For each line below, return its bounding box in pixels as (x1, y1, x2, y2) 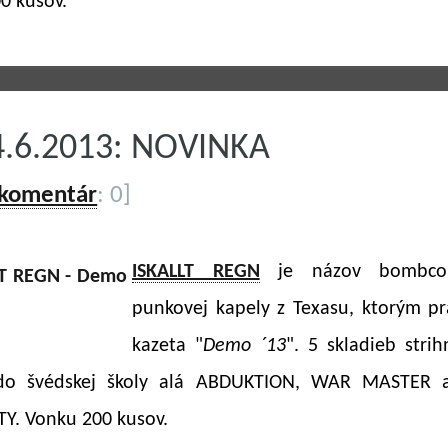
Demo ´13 (203, 336, 286, 356)
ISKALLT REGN (132, 262, 260, 282)
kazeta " (132, 336, 204, 356)
